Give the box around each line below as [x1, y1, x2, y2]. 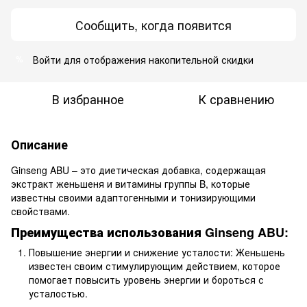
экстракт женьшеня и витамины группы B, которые [11, 176, 250, 191]
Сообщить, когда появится [75, 15, 232, 34]
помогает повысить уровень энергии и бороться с [29, 273, 264, 287]
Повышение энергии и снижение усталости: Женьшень [29, 245, 285, 260]
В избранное [51, 89, 124, 108]
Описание [11, 135, 68, 153]
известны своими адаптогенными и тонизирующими [11, 190, 256, 204]
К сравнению [197, 89, 274, 108]
